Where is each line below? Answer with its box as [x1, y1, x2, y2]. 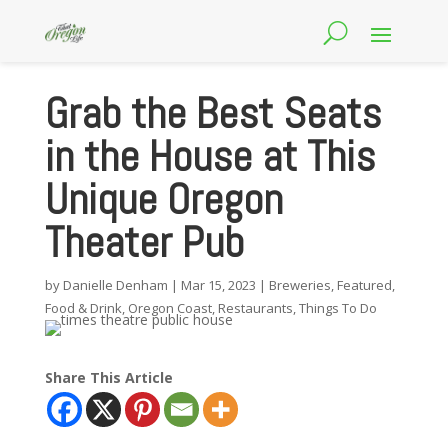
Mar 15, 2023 [180, 276, 256, 294]
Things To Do [298, 299, 377, 317]
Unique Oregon [44, 172, 283, 227]
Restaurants [217, 299, 293, 317]
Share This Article [44, 368, 173, 387]
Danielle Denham [62, 276, 168, 294]
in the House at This [44, 129, 375, 184]
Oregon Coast [127, 299, 212, 317]
